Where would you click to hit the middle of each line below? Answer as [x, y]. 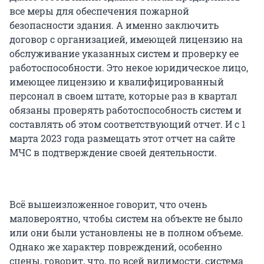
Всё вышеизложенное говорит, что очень [108, 204]
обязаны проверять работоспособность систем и [126, 110]
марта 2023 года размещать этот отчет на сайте [122, 138]
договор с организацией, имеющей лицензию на [126, 39]
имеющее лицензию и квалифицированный [117, 82]
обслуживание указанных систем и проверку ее [124, 54]
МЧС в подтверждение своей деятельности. [113, 153]
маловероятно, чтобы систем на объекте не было [126, 219]
